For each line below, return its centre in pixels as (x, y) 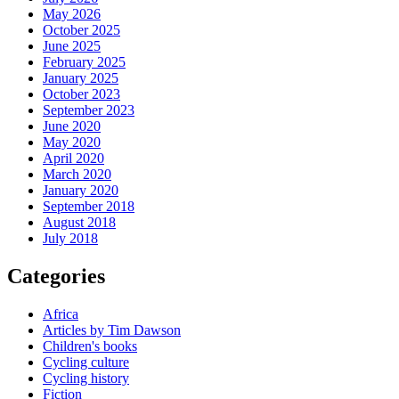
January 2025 (81, 78)
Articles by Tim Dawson (112, 330)
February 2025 (84, 62)
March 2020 (77, 175)
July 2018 (70, 239)
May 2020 (72, 142)
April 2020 (73, 159)
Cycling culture (86, 362)
